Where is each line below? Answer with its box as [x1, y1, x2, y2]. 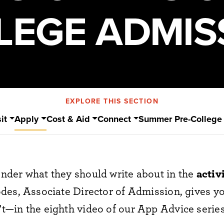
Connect [97, 112, 131, 125]
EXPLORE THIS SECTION [65, 95, 158, 106]
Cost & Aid [46, 112, 90, 125]
